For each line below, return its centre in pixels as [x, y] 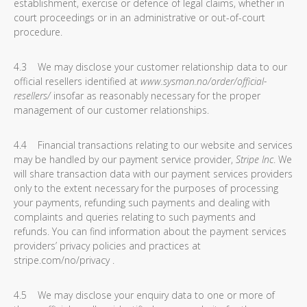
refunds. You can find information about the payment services [150, 231]
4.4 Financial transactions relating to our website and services [153, 145]
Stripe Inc [255, 159]
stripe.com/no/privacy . [64, 260]
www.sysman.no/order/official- [204, 81]
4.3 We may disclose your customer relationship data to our [150, 67]
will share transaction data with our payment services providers [153, 174]
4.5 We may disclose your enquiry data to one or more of [144, 295]
